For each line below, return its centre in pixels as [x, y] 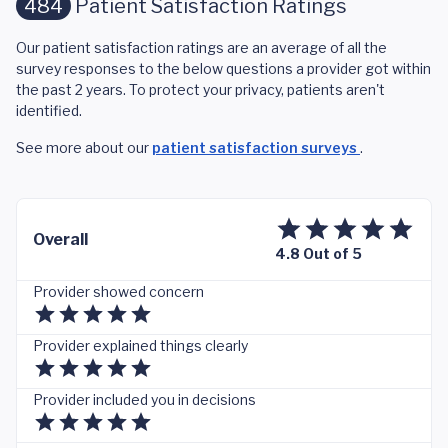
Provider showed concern [118, 291]
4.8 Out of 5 [318, 253]
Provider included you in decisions [144, 399]
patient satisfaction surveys [256, 147]
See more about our [84, 147]
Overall [60, 239]
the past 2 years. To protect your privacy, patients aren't [200, 89]
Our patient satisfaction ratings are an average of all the [201, 47]
